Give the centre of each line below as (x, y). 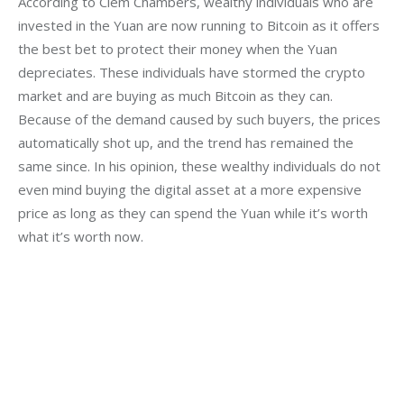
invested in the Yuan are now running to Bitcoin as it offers (201, 25)
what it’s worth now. (81, 236)
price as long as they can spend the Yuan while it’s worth (195, 212)
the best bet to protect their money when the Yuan (179, 48)
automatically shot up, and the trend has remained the (188, 142)
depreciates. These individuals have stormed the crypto (193, 72)
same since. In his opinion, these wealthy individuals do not (201, 165)
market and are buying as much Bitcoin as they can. (177, 95)
